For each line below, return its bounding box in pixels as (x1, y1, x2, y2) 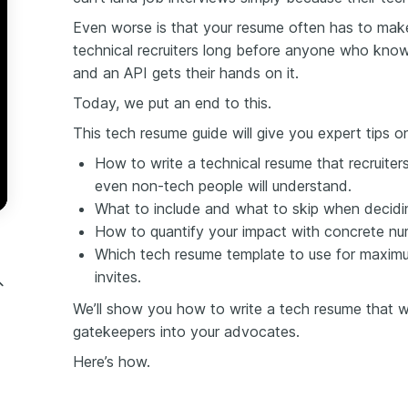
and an (73, 63, 119, 82)
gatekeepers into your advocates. (73, 321, 300, 341)
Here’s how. (73, 352, 150, 371)
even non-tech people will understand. (95, 176, 352, 195)
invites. (95, 267, 141, 286)
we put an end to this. (119, 93, 271, 112)
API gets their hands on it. (119, 63, 299, 82)
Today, (73, 93, 119, 112)
